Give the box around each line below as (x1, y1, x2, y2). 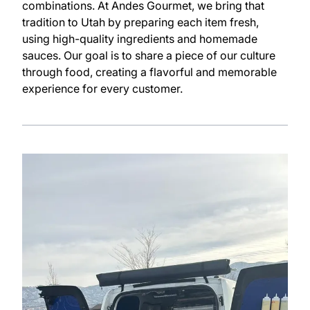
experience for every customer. (22, 81, 183, 95)
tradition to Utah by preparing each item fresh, (22, 15, 259, 29)
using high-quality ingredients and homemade (22, 31, 257, 46)
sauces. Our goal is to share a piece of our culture (22, 48, 275, 62)
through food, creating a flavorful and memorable (22, 64, 277, 79)
